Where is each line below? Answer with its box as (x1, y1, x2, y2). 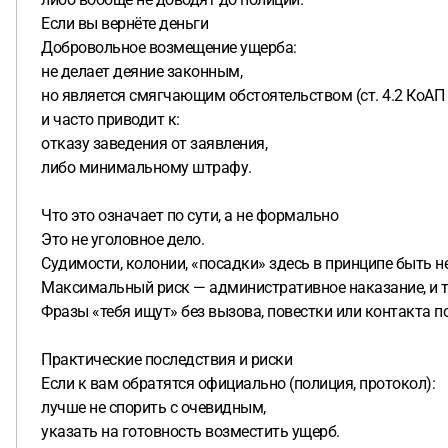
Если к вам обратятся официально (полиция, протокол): (41, 374, 435, 393)
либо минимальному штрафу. (41, 158, 252, 177)
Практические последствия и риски (41, 350, 292, 369)
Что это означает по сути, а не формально (41, 206, 338, 225)
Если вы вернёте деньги (41, 14, 208, 33)
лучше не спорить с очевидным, (41, 398, 266, 417)
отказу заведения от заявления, (41, 134, 267, 153)
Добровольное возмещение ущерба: (41, 38, 297, 57)
